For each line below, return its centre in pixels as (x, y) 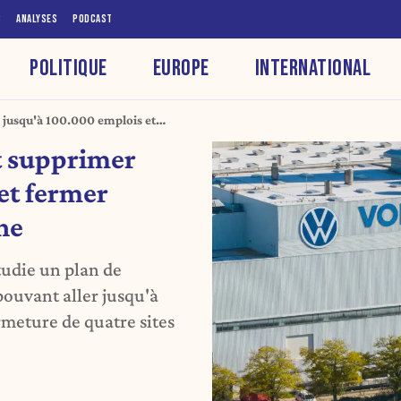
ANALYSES (37, 19)
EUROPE (181, 68)
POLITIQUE (68, 68)
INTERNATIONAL (313, 68)
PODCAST (93, 19)
